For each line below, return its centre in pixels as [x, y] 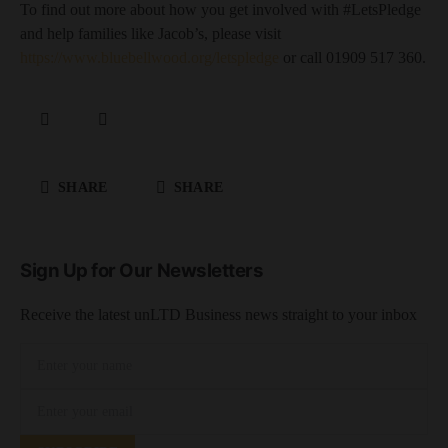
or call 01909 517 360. [352, 57]
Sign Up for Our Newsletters [142, 270]
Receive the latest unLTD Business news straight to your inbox [218, 315]
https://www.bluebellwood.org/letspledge [149, 57]
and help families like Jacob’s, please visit [150, 33]
